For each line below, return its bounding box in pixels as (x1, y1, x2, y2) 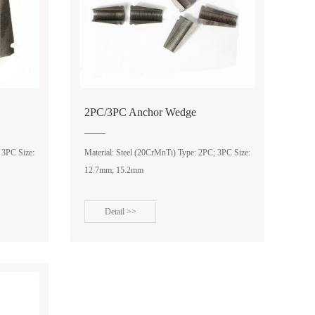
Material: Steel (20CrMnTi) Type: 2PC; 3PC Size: (84, 148, 250, 157)
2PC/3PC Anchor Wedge (84, 106, 196, 118)
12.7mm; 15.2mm (84, 165, 143, 175)
